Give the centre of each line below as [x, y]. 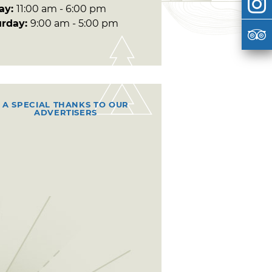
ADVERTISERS [66, 112]
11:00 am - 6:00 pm [61, 8]
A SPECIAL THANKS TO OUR [66, 104]
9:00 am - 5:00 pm [74, 23]
